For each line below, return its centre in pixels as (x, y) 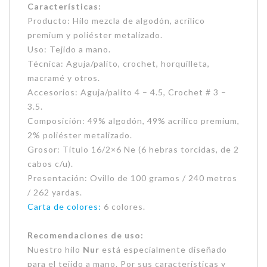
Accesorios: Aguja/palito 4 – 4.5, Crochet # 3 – (127, 92)
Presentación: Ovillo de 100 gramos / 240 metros (132, 178)
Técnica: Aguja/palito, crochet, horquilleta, (119, 63)
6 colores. (123, 206)
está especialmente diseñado (163, 249)
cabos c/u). (50, 163)
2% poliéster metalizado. (80, 135)
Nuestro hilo (55, 249)
